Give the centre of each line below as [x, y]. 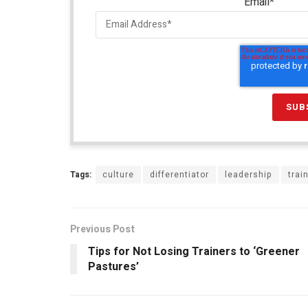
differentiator [179, 174]
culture [118, 174]
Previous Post [102, 229]
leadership [249, 174]
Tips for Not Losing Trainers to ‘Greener [194, 251]
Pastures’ [113, 266]
